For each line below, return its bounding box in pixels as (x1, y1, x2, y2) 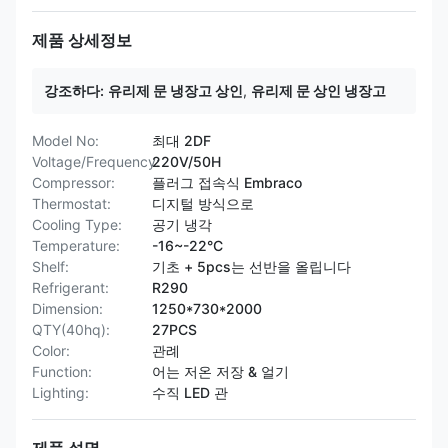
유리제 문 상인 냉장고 (251, 82, 386, 99)
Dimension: (32, 300, 103, 317)
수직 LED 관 (152, 384, 228, 401)
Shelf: (32, 258, 69, 275)
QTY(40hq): (32, 321, 110, 338)
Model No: (32, 132, 99, 149)
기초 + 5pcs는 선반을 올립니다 (152, 258, 351, 275)
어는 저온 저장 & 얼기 (152, 363, 289, 380)
